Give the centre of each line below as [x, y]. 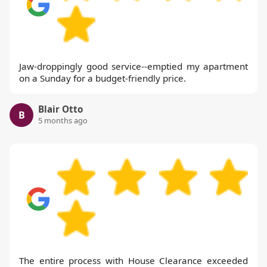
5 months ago [63, 121]
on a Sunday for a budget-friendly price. [103, 78]
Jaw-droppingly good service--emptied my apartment [133, 66]
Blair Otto [60, 109]
